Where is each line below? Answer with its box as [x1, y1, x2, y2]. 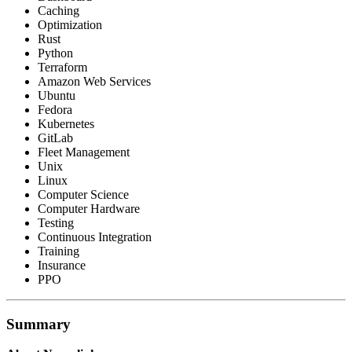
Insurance [38, 258, 86, 272]
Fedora [38, 102, 72, 116]
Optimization [38, 17, 102, 31]
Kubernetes [38, 116, 94, 130]
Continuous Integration [38, 229, 152, 244]
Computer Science [38, 187, 129, 201]
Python [38, 46, 73, 60]
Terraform [38, 60, 87, 74]
